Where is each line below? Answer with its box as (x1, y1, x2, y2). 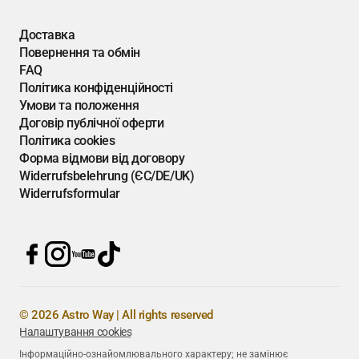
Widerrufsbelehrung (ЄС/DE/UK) (19, 168, 195, 184)
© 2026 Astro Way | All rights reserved (19, 308, 213, 322)
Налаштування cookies (19, 325, 132, 338)
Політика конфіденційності (19, 80, 173, 95)
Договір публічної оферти (19, 115, 164, 131)
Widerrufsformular (19, 186, 120, 201)
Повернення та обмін (19, 45, 140, 60)
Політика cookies (19, 133, 115, 148)
